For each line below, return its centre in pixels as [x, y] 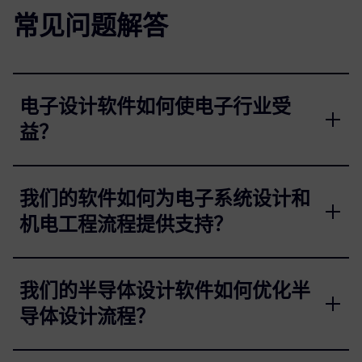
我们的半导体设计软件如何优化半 [165, 290]
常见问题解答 [90, 25]
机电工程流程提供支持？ [126, 224]
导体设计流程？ [87, 316]
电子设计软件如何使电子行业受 [155, 106]
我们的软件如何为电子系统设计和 [165, 198]
